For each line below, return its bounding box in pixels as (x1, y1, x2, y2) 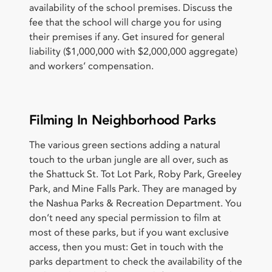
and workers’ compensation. (29, 59, 154, 73)
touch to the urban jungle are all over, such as (29, 152, 228, 166)
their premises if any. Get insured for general (29, 30, 225, 44)
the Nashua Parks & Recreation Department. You (29, 196, 242, 210)
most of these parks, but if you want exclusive (29, 225, 229, 239)
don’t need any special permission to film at (29, 211, 221, 225)
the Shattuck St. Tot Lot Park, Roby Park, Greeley (29, 167, 242, 181)
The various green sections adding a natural (29, 138, 220, 152)
